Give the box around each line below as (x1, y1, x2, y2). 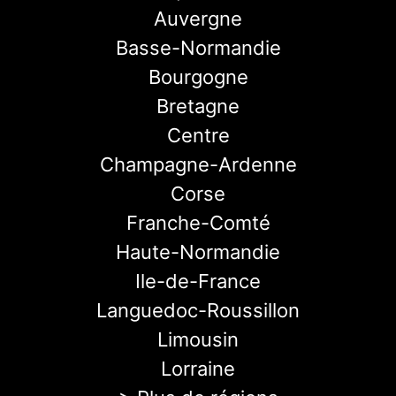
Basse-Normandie (115, 36, 281, 59)
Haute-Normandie (116, 240, 280, 263)
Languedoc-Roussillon (96, 299, 300, 322)
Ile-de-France (135, 270, 261, 293)
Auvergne (154, 7, 242, 30)
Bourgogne (148, 65, 248, 88)
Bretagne (156, 95, 240, 118)
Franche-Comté (126, 211, 270, 234)
